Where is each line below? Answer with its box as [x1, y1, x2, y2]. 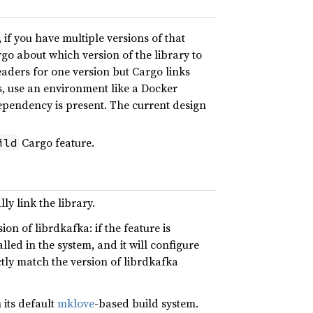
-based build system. [94, 295, 198, 311]
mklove [57, 295, 94, 311]
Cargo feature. [19, 135, 94, 151]
